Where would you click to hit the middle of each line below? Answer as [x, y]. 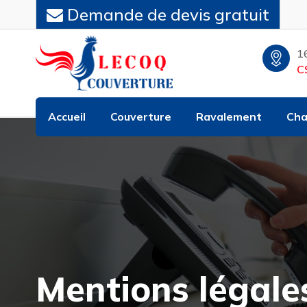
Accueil [67, 116]
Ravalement [229, 116]
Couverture [141, 116]
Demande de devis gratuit [166, 14]
